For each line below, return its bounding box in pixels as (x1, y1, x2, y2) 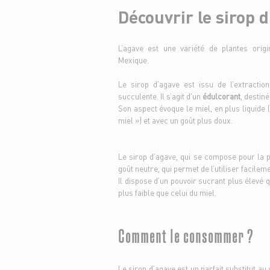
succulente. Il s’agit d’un (118, 91, 202, 101)
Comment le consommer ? (118, 223, 257, 246)
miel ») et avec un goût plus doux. (118, 115, 233, 125)
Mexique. (118, 55, 149, 65)
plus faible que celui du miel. (118, 187, 216, 198)
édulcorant (202, 91, 240, 101)
